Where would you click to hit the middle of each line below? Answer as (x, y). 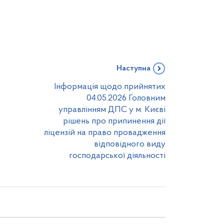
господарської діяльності (117, 156)
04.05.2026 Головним (126, 98)
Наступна (133, 68)
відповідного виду (130, 144)
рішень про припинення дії (114, 121)
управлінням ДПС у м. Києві (112, 110)
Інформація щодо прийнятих (110, 87)
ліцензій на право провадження (105, 133)
